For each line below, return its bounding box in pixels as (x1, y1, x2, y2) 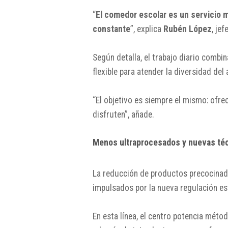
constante (93, 23, 130, 34)
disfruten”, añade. (93, 109, 154, 120)
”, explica (130, 23, 163, 34)
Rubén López (163, 23, 212, 34)
